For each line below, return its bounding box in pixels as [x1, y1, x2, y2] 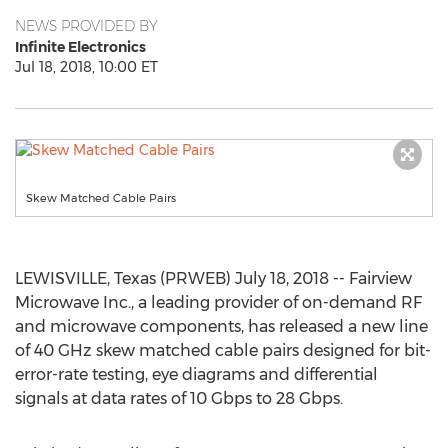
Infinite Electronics [15, 38, 146, 56]
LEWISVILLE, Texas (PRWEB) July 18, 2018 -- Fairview [15, 269, 412, 288]
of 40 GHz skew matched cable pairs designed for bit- [15, 341, 431, 360]
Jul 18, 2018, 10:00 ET [15, 58, 158, 76]
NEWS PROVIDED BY [15, 17, 158, 35]
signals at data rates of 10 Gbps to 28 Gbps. [15, 389, 343, 408]
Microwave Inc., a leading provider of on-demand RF [15, 293, 422, 312]
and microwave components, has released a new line [15, 317, 428, 336]
